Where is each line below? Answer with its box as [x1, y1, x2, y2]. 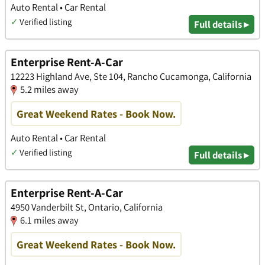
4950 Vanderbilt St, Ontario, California [11, 201, 163, 214]
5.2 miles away [20, 83, 79, 96]
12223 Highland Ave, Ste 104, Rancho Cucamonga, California [11, 70, 251, 83]
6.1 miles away [20, 214, 79, 227]
